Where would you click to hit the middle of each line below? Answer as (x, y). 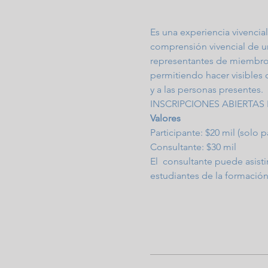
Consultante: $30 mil (193, 147)
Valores (165, 118)
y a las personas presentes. (206, 89)
